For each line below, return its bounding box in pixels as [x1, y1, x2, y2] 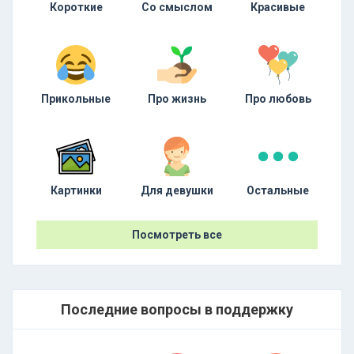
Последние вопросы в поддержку [61, 301, 293, 318]
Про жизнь [147, 92, 206, 105]
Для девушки [140, 184, 213, 197]
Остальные [247, 184, 310, 197]
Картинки [50, 184, 102, 197]
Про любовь [244, 92, 311, 105]
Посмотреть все [132, 228, 222, 241]
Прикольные [41, 92, 111, 105]
